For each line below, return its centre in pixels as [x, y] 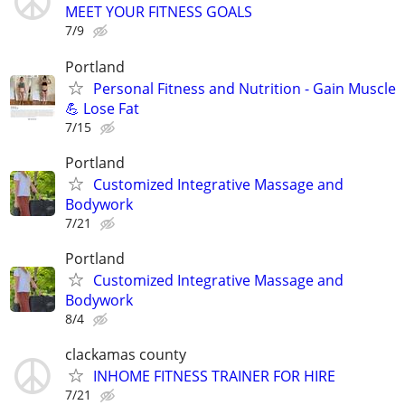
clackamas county [126, 355]
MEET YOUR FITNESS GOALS [159, 12]
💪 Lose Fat [102, 108]
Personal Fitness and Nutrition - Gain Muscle [245, 88]
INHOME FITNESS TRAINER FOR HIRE [214, 377]
